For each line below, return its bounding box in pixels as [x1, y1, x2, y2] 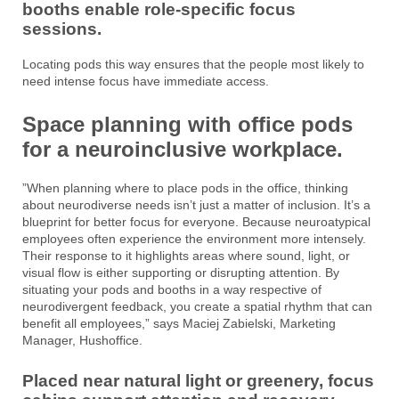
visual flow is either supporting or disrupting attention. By [22, 265, 339, 280]
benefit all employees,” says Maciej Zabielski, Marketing [22, 315, 336, 330]
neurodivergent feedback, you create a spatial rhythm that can [22, 298, 372, 313]
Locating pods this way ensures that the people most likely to [22, 57, 364, 72]
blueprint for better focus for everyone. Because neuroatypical [22, 214, 370, 229]
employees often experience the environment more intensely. [22, 231, 366, 246]
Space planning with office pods [22, 112, 353, 137]
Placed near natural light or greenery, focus [22, 370, 374, 390]
